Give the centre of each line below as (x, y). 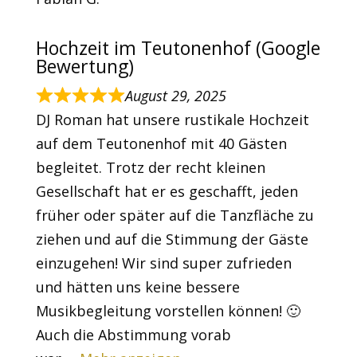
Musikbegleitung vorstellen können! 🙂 (168, 311)
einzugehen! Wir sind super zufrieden (163, 263)
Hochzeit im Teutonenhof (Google (178, 48)
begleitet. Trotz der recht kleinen (150, 168)
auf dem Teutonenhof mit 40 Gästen (161, 144)
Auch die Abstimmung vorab (133, 335)
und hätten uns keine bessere (137, 287)
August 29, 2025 (176, 96)
